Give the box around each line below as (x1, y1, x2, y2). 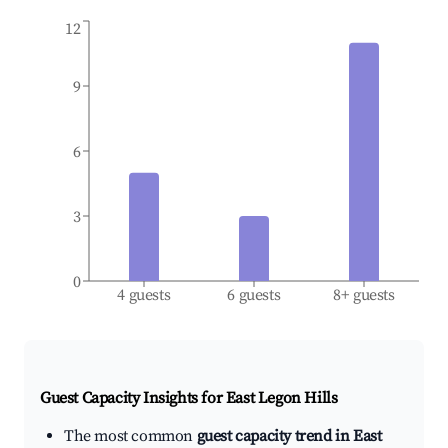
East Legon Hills (225, 388, 338, 409)
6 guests (227, 285, 281, 306)
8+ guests (333, 285, 395, 306)
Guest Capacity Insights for (40, 388, 226, 409)
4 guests (117, 285, 171, 306)
